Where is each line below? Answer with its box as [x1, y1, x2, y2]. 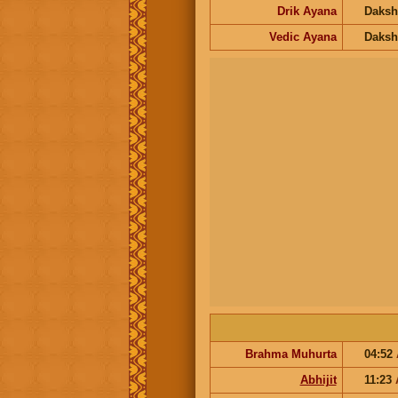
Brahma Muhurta [244, 346, 337, 361]
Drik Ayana [276, 4, 337, 18]
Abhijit [299, 372, 337, 386]
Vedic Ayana [268, 29, 337, 44]
